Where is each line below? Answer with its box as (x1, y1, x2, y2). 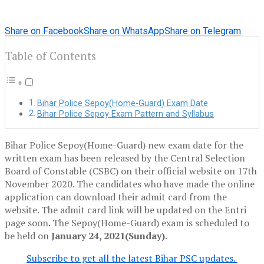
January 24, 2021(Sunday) (51, 229, 165, 243)
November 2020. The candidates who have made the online (5, 177, 255, 191)
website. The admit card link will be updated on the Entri (5, 203, 246, 217)
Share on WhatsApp (84, 25, 164, 37)
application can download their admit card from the (5, 190, 227, 204)
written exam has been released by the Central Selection (5, 151, 245, 165)
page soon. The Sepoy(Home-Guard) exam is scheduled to (5, 216, 249, 230)
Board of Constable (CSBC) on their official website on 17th (5, 164, 257, 178)
